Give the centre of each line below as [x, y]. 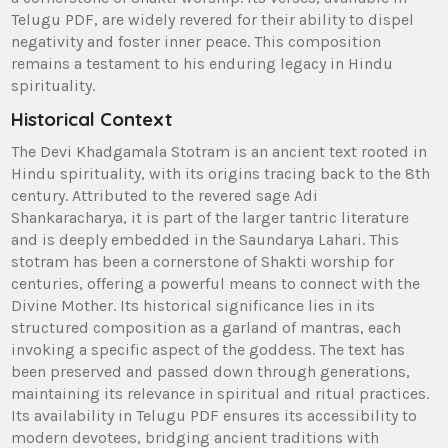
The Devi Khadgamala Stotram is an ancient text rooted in [219, 152]
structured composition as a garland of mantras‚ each [206, 328]
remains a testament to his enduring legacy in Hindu [202, 64]
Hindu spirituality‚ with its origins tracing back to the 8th [221, 174]
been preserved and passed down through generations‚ [211, 372]
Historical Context [92, 119]
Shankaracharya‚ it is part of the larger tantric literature [210, 218]
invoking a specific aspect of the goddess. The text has [208, 350]
